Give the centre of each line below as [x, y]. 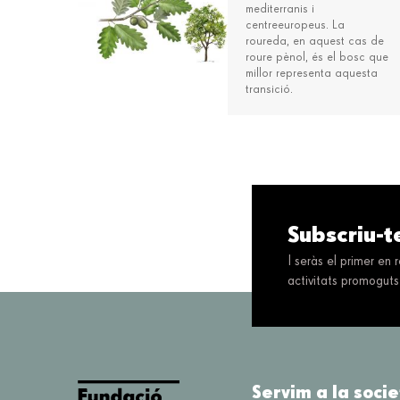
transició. [270, 90]
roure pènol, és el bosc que [317, 58]
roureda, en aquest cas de [315, 42]
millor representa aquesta [312, 74]
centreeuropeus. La [296, 25]
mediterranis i [280, 9]
